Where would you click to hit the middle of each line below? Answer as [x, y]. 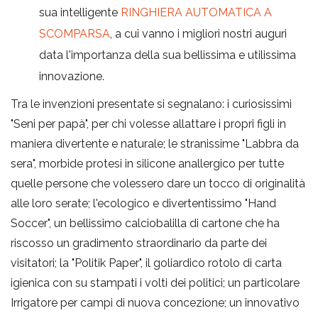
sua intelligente [80, 12]
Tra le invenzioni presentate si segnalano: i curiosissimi [151, 104]
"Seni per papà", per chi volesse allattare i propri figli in [148, 124]
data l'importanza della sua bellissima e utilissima [168, 55]
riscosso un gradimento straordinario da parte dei [139, 243]
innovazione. [72, 76]
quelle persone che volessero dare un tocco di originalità [158, 183]
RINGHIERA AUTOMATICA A [196, 12]
